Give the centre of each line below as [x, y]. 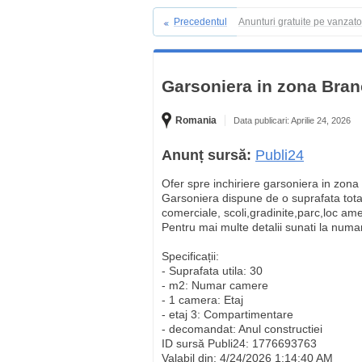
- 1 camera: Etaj [202, 300]
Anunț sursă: [206, 155]
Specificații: [190, 256]
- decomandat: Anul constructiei [242, 329]
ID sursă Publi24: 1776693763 [239, 343]
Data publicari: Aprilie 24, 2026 [292, 120]
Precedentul [200, 22]
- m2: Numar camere [215, 285]
